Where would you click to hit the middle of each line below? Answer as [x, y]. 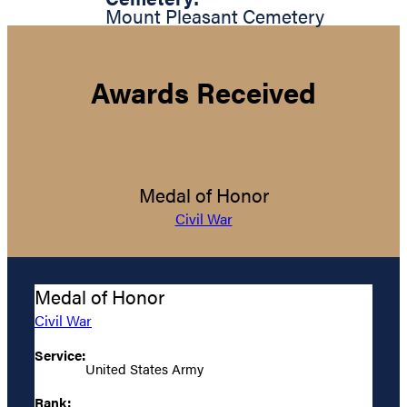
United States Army [144, 369]
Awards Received [203, 92]
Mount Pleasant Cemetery [215, 15]
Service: [60, 355]
